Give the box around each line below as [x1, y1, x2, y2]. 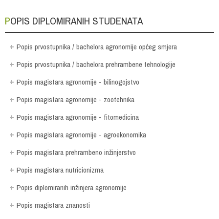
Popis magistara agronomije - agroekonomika [17, 129, 146, 140]
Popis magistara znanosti [17, 199, 90, 210]
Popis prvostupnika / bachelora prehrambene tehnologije [17, 59, 175, 69]
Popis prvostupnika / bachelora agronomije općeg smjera [17, 41, 177, 52]
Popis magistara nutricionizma [17, 164, 104, 175]
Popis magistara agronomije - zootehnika [17, 94, 134, 105]
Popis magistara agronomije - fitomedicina [17, 111, 139, 122]
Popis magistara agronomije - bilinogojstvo [17, 76, 139, 87]
